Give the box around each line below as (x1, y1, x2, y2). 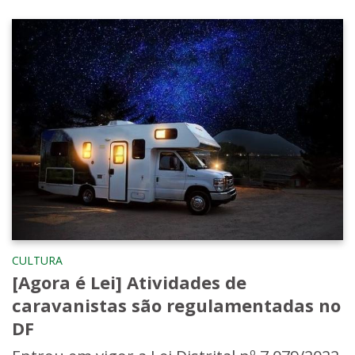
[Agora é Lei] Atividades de (12, 270, 246, 295)
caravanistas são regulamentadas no (12, 293, 341, 318)
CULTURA (12, 253, 63, 269)
